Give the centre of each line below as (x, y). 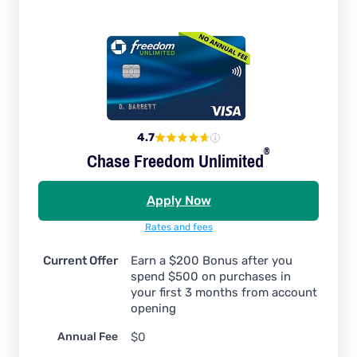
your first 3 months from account (224, 293)
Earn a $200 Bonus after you (212, 261)
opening (153, 309)
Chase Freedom (143, 162)
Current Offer (80, 261)
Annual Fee (88, 337)
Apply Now (178, 201)
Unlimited (231, 162)
